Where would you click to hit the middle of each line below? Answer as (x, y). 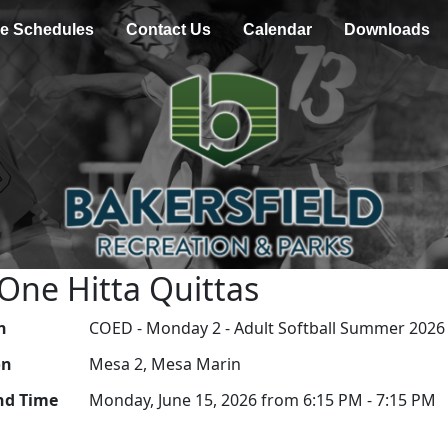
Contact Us (168, 29)
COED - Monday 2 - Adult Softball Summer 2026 (266, 327)
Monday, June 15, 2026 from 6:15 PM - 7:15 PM (262, 399)
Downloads (386, 29)
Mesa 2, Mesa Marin (164, 363)
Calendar (277, 29)
